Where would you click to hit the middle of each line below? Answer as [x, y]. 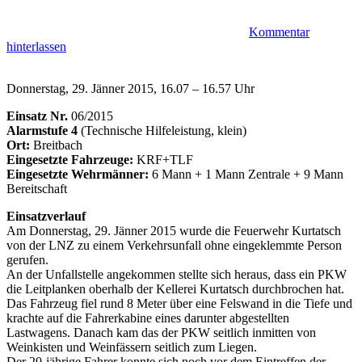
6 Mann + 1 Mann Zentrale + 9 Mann [246, 175]
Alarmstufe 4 [42, 131]
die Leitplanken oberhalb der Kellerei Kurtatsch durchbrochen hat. [175, 289]
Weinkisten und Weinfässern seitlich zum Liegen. [132, 347]
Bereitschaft [37, 189]
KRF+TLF [163, 160]
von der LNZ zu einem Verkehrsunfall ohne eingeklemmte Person [174, 246]
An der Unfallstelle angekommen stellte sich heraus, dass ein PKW [177, 275]
